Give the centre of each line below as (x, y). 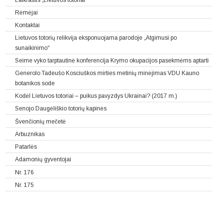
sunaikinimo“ (32, 48)
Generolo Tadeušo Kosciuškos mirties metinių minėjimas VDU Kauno (107, 73)
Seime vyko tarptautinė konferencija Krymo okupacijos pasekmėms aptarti (112, 61)
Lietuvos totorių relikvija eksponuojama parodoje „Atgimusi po (96, 38)
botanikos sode (35, 83)
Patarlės (26, 147)
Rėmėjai (27, 13)
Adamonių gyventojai (43, 160)
